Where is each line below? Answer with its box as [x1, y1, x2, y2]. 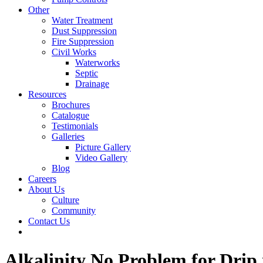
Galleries [52, 131, 85, 141]
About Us [28, 184, 65, 194]
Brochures [52, 100, 90, 110]
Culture [52, 195, 79, 205]
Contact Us [28, 216, 70, 226]
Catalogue [52, 110, 89, 120]
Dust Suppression [52, 26, 117, 36]
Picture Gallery [75, 142, 131, 152]
